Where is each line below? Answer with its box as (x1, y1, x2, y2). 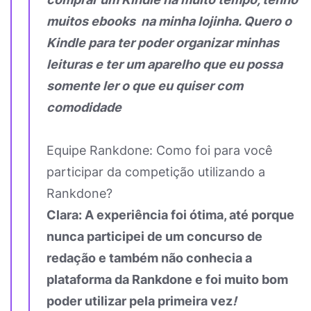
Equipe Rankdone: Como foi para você (47, 143, 272, 158)
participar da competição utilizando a (47, 165, 265, 179)
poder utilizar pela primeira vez (47, 294, 233, 308)
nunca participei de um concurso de (47, 229, 262, 244)
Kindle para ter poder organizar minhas (47, 35, 279, 50)
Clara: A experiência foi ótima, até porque (47, 208, 294, 222)
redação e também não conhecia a (47, 251, 252, 265)
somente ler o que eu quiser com (47, 78, 243, 93)
